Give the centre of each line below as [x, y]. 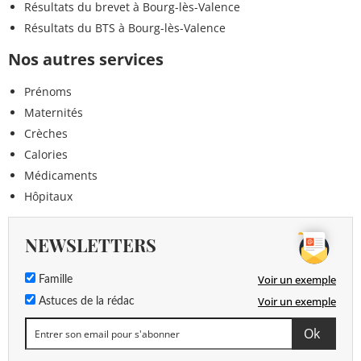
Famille [54, 280]
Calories [46, 155]
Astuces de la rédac [85, 302]
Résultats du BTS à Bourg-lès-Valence [125, 28]
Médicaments [61, 176]
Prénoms [48, 92]
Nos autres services [86, 60]
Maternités [54, 113]
